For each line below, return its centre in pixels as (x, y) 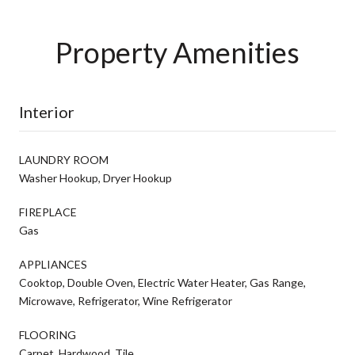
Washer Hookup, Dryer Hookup (95, 177)
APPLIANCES (53, 264)
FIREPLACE (48, 212)
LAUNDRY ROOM (64, 159)
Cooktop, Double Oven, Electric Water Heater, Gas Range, (162, 282)
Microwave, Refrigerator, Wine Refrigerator (126, 300)
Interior (47, 111)
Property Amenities (177, 52)
